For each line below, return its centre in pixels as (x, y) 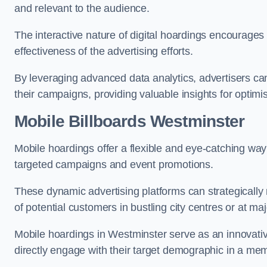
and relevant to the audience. (83, 8)
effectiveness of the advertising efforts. (105, 51)
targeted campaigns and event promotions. (114, 164)
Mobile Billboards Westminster (130, 121)
